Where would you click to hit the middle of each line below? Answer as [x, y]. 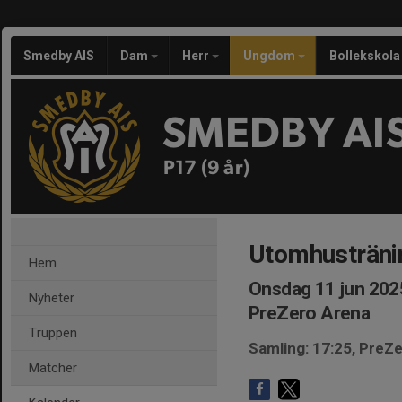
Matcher [53, 368]
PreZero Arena [310, 313]
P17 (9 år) [206, 168]
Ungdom [271, 56]
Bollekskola [365, 56]
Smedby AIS [59, 56]
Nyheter [52, 298]
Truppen [53, 333]
